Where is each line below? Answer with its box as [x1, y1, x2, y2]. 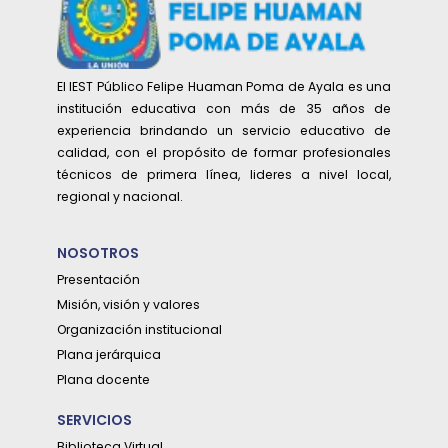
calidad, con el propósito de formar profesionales [56, 143, 392, 161]
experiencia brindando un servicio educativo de [56, 121, 392, 139]
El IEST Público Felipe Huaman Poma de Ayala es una [56, 77, 392, 95]
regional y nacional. [56, 187, 183, 205]
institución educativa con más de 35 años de [56, 99, 392, 117]
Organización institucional [56, 320, 222, 338]
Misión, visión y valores [56, 295, 200, 313]
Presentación [56, 270, 140, 288]
